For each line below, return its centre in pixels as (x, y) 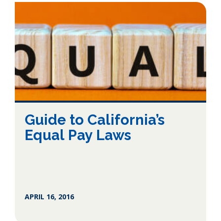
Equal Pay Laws (78, 135)
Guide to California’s (95, 120)
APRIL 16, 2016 (49, 197)
